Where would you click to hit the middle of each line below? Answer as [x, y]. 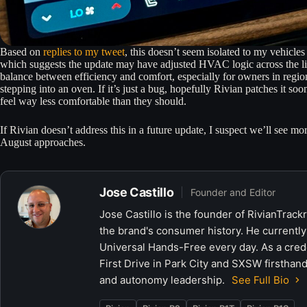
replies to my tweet [84, 51]
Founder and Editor [233, 192]
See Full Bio [260, 280]
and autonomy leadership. [163, 280]
